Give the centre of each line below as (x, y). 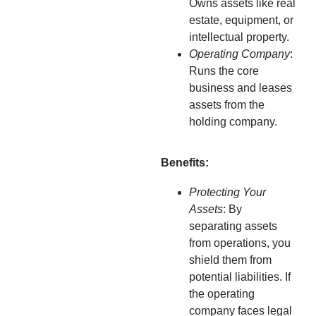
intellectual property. (239, 37)
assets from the (227, 104)
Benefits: (185, 162)
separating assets (233, 226)
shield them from (230, 260)
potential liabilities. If (240, 276)
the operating (222, 293)
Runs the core (224, 71)
